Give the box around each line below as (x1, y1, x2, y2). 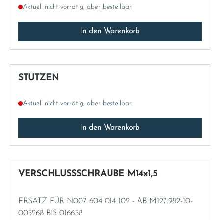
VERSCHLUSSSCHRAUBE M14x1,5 (18, 169, 157, 179)
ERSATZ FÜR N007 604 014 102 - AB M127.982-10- (18, 197, 192, 205)
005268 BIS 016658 (18, 209, 82, 217)
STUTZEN (18, 73, 59, 82)
